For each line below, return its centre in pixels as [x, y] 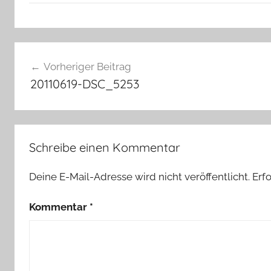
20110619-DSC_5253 [84, 83]
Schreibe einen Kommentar [105, 148]
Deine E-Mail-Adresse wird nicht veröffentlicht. [139, 177]
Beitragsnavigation [85, 53]
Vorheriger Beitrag [87, 66]
